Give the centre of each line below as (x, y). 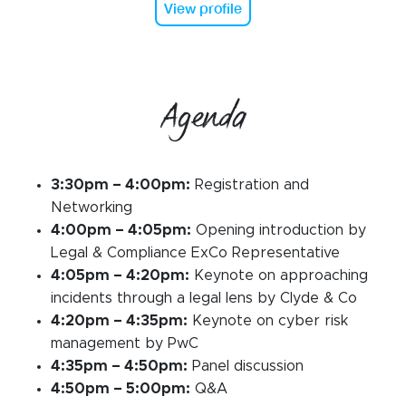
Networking (92, 208)
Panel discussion (246, 367)
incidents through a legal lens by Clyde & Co (204, 299)
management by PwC (125, 344)
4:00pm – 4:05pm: (121, 231)
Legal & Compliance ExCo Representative (195, 253)
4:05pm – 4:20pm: (120, 276)
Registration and (250, 185)
